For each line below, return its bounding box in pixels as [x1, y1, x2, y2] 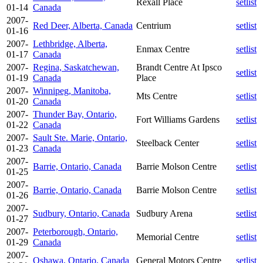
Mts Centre [136, 90, 177, 101]
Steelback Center [136, 137, 199, 148]
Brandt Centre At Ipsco [136, 62, 222, 72]
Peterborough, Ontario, [33, 226, 118, 237]
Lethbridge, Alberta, [33, 38, 107, 49]
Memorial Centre [136, 231, 199, 242]
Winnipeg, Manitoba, [33, 85, 111, 96]
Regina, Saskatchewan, [33, 62, 119, 72]
